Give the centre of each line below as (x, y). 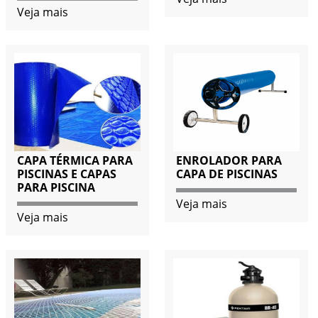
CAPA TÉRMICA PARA (75, 160)
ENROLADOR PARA (229, 160)
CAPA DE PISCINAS (226, 174)
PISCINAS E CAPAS (66, 174)
